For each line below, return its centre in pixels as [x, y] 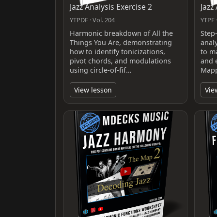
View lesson [93, 90]
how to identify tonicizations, [117, 51]
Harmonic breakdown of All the [121, 33]
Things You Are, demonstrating [121, 42]
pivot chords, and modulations [120, 61]
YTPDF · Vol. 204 [92, 20]
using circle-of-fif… [101, 70]
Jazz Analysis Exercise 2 [111, 7]
